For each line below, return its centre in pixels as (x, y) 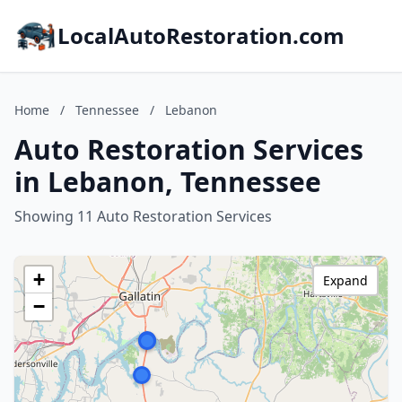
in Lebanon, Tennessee (168, 182)
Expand (345, 280)
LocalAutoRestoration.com (201, 35)
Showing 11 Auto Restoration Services (143, 216)
